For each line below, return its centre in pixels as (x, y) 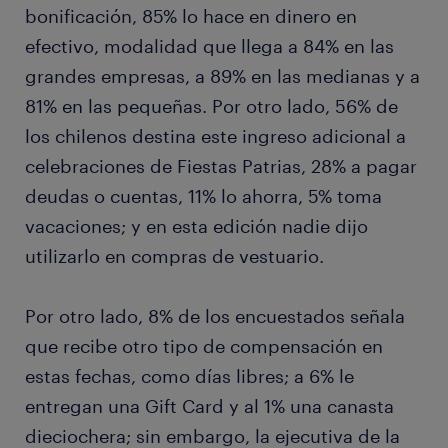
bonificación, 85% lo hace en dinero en (191, 16)
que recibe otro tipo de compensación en (204, 346)
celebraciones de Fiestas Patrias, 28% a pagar (221, 166)
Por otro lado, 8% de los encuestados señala (215, 316)
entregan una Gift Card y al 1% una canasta (209, 406)
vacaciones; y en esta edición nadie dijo (196, 226)
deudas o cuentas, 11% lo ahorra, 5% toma (203, 196)
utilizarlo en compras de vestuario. (174, 256)
